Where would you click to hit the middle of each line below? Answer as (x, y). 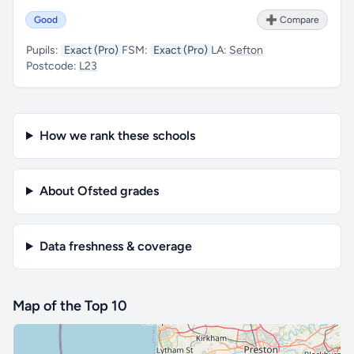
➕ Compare (292, 20)
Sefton (246, 50)
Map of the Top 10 (70, 306)
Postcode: (53, 66)
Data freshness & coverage (115, 246)
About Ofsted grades (99, 191)
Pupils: (43, 50)
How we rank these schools (117, 136)
